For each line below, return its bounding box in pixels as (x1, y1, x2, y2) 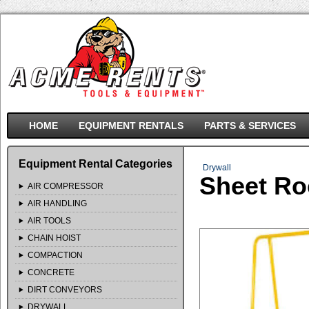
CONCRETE (27, 268, 74, 277)
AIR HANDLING (27, 199, 87, 208)
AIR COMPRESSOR (27, 181, 103, 191)
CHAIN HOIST (27, 233, 81, 243)
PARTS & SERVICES (203, 120, 296, 131)
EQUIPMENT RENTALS (78, 120, 183, 131)
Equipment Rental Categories (18, 158, 172, 170)
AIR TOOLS (27, 216, 71, 226)
